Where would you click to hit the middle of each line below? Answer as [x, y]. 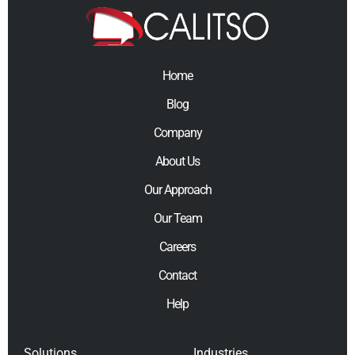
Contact [177, 275]
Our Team [177, 218]
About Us [177, 161]
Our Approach [177, 189]
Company [177, 132]
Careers [177, 246]
